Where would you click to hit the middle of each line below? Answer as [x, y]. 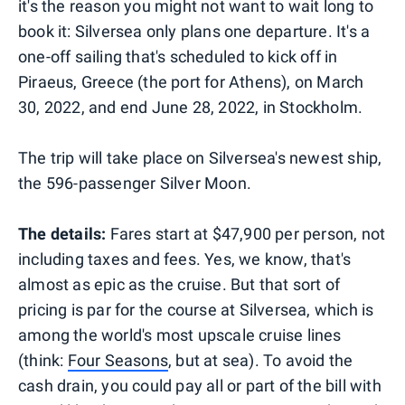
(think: [43, 360]
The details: [62, 233]
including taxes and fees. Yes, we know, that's [185, 259]
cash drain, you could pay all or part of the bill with [200, 385]
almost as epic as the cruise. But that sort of [179, 284]
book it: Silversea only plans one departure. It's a [194, 31]
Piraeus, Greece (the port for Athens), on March [191, 81]
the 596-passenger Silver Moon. [135, 183]
